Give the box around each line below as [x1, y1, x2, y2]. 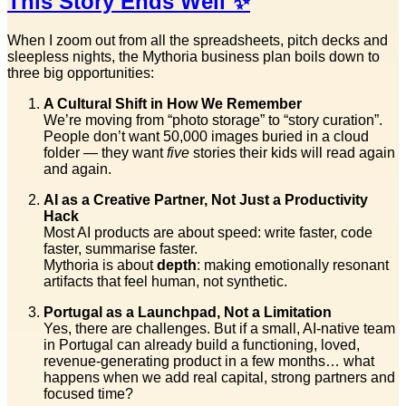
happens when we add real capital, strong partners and [43, 369, 395, 385]
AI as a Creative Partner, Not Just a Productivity [43, 191, 368, 208]
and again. [43, 160, 111, 177]
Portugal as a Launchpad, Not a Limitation [43, 304, 332, 320]
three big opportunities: [7, 64, 154, 81]
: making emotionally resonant [197, 256, 389, 273]
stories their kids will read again [189, 144, 395, 160]
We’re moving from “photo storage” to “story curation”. [43, 111, 382, 128]
